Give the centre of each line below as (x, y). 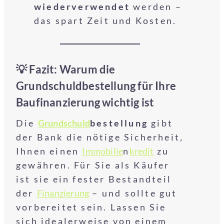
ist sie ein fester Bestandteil (94, 179)
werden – (156, 6)
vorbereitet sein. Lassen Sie (91, 207)
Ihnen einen (49, 151)
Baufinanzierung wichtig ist (85, 102)
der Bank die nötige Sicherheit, (100, 137)
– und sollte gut (133, 193)
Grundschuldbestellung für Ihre (96, 86)
